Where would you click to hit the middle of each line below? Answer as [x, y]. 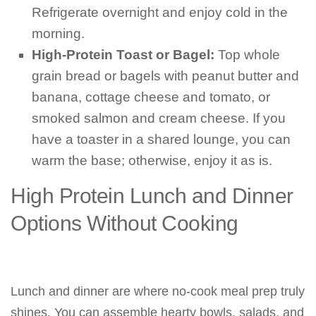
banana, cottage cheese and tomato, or [151, 97]
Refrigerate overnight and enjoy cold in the [160, 12]
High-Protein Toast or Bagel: [123, 55]
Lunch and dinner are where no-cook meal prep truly [158, 291]
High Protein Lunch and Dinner [152, 195]
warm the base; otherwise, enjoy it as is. [152, 160]
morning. [58, 34]
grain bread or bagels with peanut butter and [165, 76]
